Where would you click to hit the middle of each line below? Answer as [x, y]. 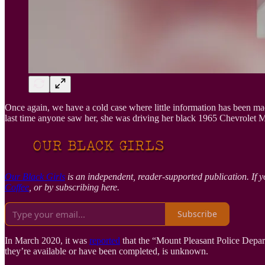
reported [105, 240]
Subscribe [197, 214]
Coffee [17, 187]
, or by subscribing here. [74, 187]
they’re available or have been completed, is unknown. [106, 251]
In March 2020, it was [47, 240]
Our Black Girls [35, 176]
